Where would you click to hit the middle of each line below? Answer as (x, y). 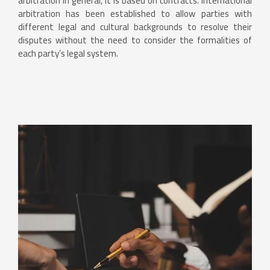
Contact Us (61, 98)
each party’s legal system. (68, 54)
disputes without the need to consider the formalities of (135, 40)
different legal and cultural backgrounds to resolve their (135, 27)
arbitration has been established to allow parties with (135, 14)
